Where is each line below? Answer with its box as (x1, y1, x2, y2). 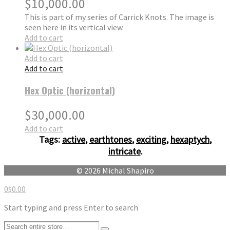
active (62, 133, 85, 145)
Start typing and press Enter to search (4, 202, 138, 213)
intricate (108, 145, 141, 157)
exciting (136, 133, 166, 145)
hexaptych (170, 133, 209, 145)
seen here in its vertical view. (25, 22, 124, 33)
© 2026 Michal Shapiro (76, 165, 154, 176)
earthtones (89, 133, 132, 145)
